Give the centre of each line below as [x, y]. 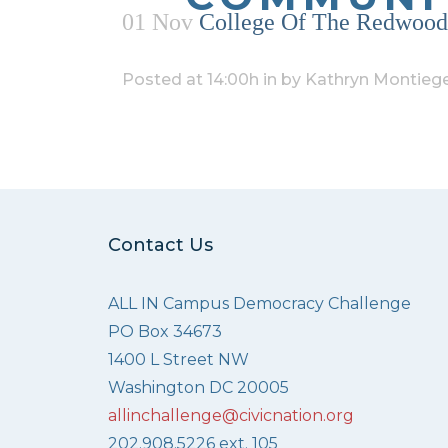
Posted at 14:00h [190, 79]
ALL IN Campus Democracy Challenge [259, 303]
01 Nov [157, 21]
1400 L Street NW [178, 359]
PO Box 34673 [164, 331]
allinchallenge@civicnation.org [230, 415]
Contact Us [160, 244]
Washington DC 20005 [198, 387]
